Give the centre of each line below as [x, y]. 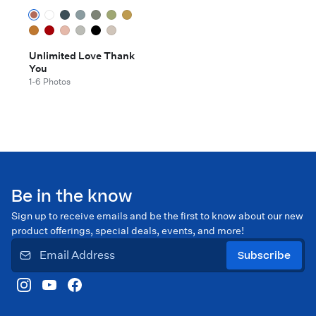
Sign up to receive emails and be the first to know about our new [157, 216]
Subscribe [264, 255]
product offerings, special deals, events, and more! [128, 231]
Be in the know [72, 197]
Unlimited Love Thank [82, 56]
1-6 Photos [50, 82]
